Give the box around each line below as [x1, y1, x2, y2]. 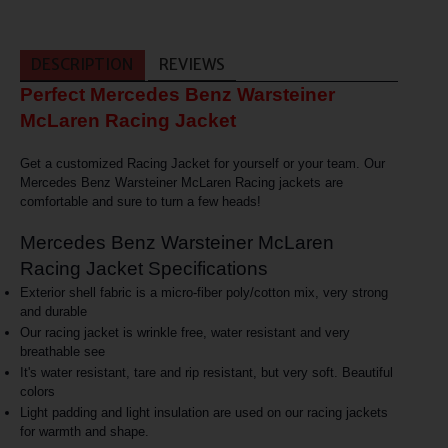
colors [19, 383, 55, 400]
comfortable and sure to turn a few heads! [19, 193, 261, 209]
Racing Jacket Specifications [19, 257, 268, 279]
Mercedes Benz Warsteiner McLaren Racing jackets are [19, 174, 343, 190]
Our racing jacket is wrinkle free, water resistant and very [19, 324, 350, 340]
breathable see [19, 343, 105, 360]
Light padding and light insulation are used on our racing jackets [19, 404, 388, 420]
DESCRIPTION [31, 55, 134, 75]
